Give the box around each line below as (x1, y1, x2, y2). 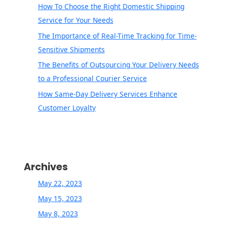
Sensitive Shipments (37, 44, 105, 54)
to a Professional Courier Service (37, 73, 147, 84)
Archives (24, 160, 68, 174)
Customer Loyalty (37, 102, 96, 112)
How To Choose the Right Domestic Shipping (37, 2, 184, 12)
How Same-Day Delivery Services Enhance (37, 89, 177, 99)
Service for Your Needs (37, 15, 113, 25)
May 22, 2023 (37, 178, 82, 188)
